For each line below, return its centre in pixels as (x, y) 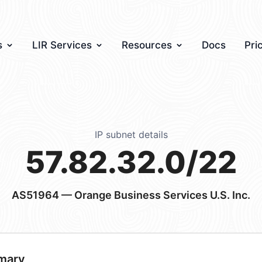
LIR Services (62, 45)
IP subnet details (131, 135)
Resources (147, 45)
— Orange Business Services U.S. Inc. (155, 195)
